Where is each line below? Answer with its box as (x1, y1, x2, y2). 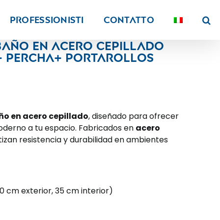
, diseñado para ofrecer (88, 110, 179, 122)
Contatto (103, 14, 154, 26)
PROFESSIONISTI (9, 14, 84, 26)
